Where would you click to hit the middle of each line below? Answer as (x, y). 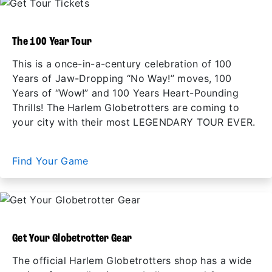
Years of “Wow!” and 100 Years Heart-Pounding (126, 93)
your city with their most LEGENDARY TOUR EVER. (134, 122)
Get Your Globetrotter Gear (72, 239)
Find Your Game (52, 161)
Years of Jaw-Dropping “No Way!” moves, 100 (122, 78)
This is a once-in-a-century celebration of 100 (122, 64)
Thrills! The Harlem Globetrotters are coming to (126, 107)
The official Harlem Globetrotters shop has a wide (132, 260)
